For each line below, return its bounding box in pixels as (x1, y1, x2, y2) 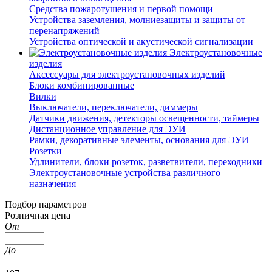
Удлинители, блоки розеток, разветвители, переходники (29, 156, 262, 167)
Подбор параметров (5, 199, 87, 209)
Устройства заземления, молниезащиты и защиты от (29, 14, 245, 25)
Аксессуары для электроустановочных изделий (29, 69, 225, 80)
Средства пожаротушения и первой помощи (29, 3, 213, 14)
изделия (29, 58, 62, 69)
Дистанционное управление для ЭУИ (29, 123, 186, 134)
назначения (29, 178, 76, 189)
